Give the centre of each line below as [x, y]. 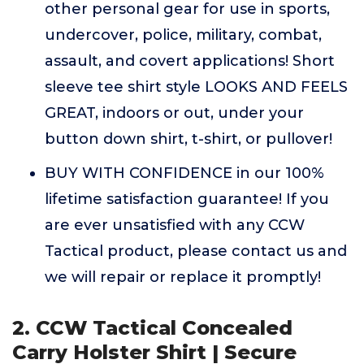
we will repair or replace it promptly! [183, 277]
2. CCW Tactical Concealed [152, 328]
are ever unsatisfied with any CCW [175, 225]
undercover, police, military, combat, [183, 35]
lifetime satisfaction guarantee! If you [187, 199]
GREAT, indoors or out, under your [174, 113]
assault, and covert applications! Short [190, 61]
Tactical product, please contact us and [196, 251]
